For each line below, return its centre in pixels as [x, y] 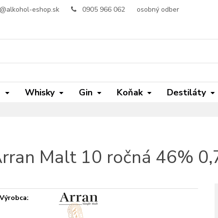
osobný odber [158, 9]
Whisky [40, 92]
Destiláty [186, 92]
